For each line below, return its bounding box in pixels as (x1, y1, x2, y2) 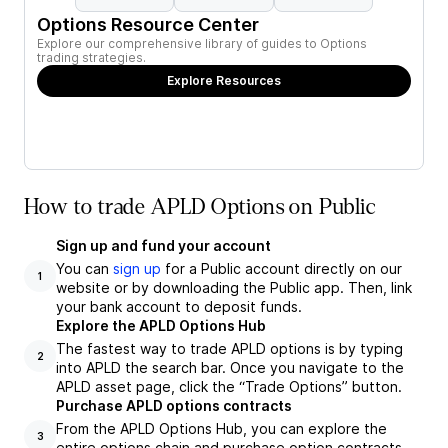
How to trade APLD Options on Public (24, 195, 375, 219)
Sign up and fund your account (56, 237, 271, 254)
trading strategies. (37, 50, 146, 65)
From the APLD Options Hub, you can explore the (56, 420, 387, 437)
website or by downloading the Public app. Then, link (56, 279, 412, 296)
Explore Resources (167, 73, 281, 88)
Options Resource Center (37, 14, 259, 35)
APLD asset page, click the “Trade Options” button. (56, 378, 402, 395)
